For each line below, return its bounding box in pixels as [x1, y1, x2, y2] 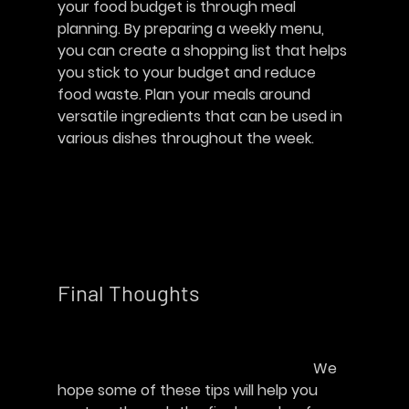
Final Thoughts [57, 279, 214, 307]
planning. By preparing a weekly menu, [57, 18, 328, 40]
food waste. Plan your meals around [57, 84, 314, 106]
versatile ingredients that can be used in [57, 106, 346, 128]
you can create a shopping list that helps [57, 40, 351, 62]
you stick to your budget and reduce [57, 62, 320, 84]
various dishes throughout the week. [57, 128, 314, 150]
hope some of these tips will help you [57, 380, 321, 402]
